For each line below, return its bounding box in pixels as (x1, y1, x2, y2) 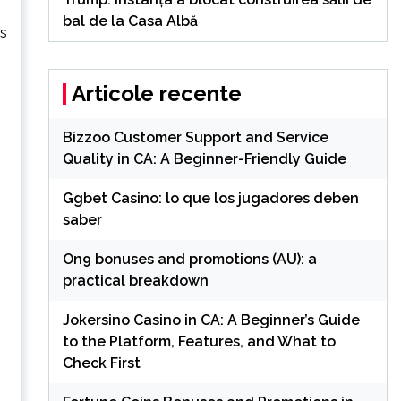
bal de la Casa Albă (62, 12, 198, 30)
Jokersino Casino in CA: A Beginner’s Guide (62, 311, 360, 328)
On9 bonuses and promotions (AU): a (62, 250, 317, 268)
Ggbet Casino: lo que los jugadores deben (62, 189, 359, 207)
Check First (62, 354, 141, 371)
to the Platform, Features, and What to (62, 332, 336, 350)
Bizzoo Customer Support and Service (62, 128, 328, 146)
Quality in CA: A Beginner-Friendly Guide (62, 149, 346, 167)
